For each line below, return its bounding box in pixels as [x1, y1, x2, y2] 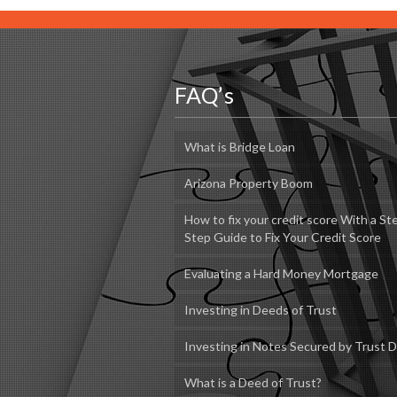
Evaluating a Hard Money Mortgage [183, 265, 378, 281]
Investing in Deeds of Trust [183, 301, 337, 317]
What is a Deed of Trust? [183, 374, 322, 390]
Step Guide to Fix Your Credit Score [183, 229, 381, 245]
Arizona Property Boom [183, 175, 313, 191]
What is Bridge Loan [183, 138, 295, 154]
